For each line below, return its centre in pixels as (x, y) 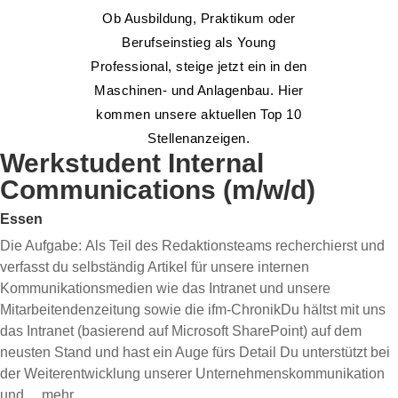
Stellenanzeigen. (199, 138)
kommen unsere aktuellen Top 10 (199, 114)
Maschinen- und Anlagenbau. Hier (199, 90)
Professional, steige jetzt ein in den (199, 66)
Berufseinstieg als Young (199, 42)
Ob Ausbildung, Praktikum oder (199, 18)
